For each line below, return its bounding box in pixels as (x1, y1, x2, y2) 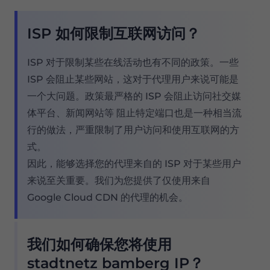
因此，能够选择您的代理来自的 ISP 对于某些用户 (27, 157, 242, 169)
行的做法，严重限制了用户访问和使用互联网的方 (27, 124, 240, 136)
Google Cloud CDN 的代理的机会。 (27, 191, 189, 203)
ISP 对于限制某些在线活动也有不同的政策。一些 (27, 56, 239, 68)
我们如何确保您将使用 (27, 235, 172, 253)
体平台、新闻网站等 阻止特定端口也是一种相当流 (27, 107, 242, 119)
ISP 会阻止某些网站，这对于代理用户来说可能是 (27, 73, 239, 85)
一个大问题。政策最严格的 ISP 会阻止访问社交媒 (27, 90, 242, 102)
